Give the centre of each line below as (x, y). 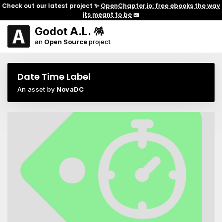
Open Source (66, 42)
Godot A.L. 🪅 (69, 31)
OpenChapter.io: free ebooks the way (160, 5)
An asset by (37, 89)
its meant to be (107, 14)
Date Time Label (54, 77)
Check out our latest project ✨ (51, 5)
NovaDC (70, 89)
